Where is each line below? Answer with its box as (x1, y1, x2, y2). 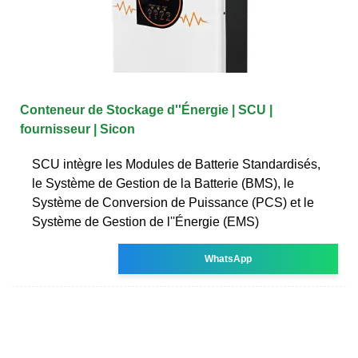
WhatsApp (205, 253, 253, 265)
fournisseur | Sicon (20, 121, 135, 136)
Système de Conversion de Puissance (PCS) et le (32, 195, 314, 209)
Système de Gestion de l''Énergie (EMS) (32, 214, 259, 229)
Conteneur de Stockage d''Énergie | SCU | (20, 102, 272, 117)
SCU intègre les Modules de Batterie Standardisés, (32, 157, 320, 171)
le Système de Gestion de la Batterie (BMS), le (32, 176, 294, 190)
